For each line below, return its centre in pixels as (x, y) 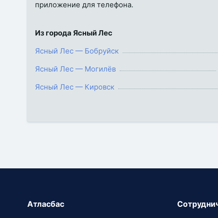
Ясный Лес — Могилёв (75, 69)
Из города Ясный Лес (74, 33)
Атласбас (46, 204)
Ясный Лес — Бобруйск (77, 51)
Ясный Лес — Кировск (75, 87)
